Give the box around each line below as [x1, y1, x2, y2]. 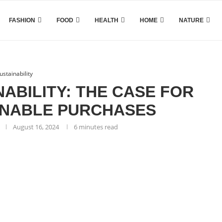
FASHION [9, 17, 35, 24]
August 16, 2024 [13, 122, 59, 131]
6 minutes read [74, 122, 118, 131]
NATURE [179, 17, 204, 24]
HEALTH [95, 17, 118, 24]
